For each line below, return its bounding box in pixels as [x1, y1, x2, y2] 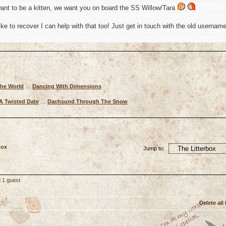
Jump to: [143, 145, 164, 151]
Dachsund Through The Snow [47, 98, 128, 104]
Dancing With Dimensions [32, 83, 101, 89]
